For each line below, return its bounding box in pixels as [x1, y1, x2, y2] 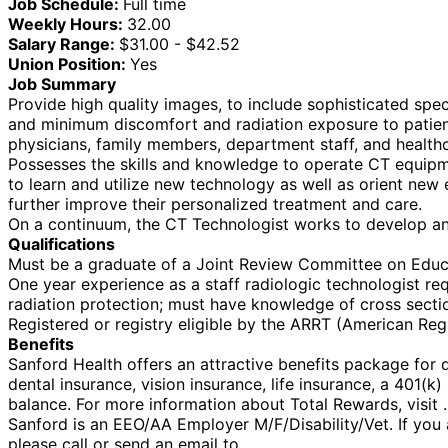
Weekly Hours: [8, 13, 127, 34]
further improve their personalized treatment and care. [8, 193, 422, 214]
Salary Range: [8, 33, 119, 54]
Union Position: [8, 53, 130, 74]
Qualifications [8, 233, 115, 254]
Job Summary [8, 73, 116, 94]
